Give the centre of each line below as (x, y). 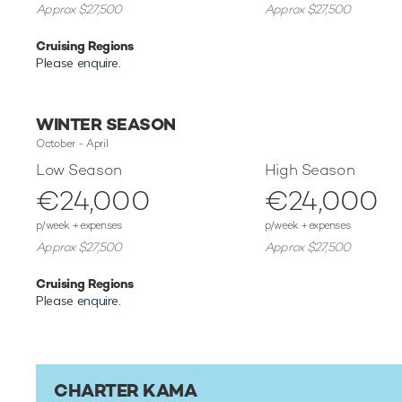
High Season (310, 170)
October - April (72, 144)
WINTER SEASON (106, 125)
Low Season (79, 170)
